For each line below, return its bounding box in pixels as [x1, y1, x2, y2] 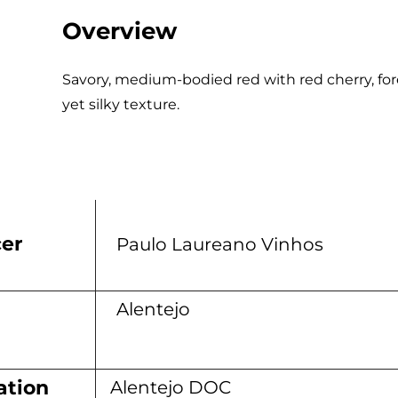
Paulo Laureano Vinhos [116, 234, 323, 255]
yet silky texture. [62, 96, 179, 113]
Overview [62, 17, 177, 45]
